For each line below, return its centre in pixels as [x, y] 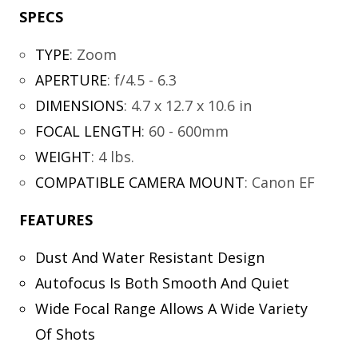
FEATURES [56, 219]
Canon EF [283, 182]
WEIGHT [63, 156]
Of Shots [65, 334]
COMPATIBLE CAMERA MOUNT [139, 182]
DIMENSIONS [79, 105]
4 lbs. [116, 156]
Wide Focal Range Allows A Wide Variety [171, 308]
